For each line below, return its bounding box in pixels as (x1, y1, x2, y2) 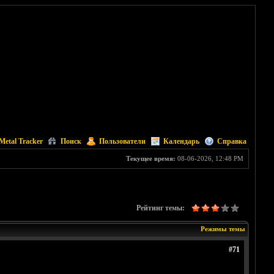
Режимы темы (200, 225, 245, 233)
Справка (217, 137, 246, 146)
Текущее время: (125, 155, 176, 162)
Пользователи (98, 137, 146, 146)
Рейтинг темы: (136, 204, 185, 213)
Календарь (163, 137, 199, 146)
